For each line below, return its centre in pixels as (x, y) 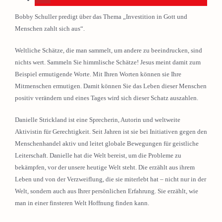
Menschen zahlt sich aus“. (50, 28)
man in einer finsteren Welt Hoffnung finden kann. (82, 203)
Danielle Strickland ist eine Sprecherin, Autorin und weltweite (98, 120)
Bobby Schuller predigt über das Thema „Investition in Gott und (101, 17)
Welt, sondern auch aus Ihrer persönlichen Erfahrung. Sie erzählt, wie (107, 191)
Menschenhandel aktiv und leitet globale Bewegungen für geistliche (107, 143)
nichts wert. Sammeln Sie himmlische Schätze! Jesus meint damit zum (108, 62)
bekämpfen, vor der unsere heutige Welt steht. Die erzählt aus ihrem (105, 167)
